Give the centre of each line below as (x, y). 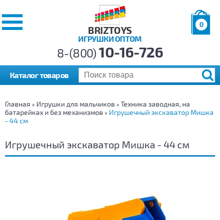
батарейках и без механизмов (54, 112)
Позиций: (205, 39)
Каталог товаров (39, 75)
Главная (18, 104)
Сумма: (202, 56)
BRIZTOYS (110, 30)
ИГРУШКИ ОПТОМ (110, 39)
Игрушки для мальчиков (76, 104)
